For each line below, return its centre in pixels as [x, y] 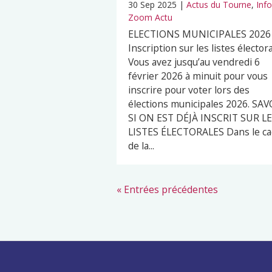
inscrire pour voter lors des [189, 90]
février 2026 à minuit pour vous [198, 76]
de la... [141, 145]
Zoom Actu [150, 17]
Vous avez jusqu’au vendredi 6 [194, 62]
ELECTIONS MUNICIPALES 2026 [199, 34]
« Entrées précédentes [167, 189]
